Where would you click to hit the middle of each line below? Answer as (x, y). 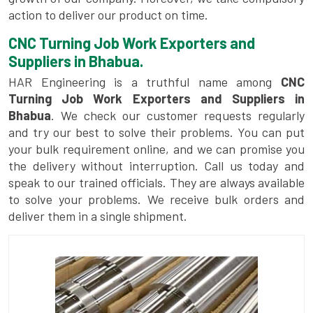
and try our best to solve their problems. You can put (156, 132)
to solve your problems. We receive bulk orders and (156, 199)
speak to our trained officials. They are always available (156, 183)
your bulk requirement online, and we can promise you (156, 149)
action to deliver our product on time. (108, 15)
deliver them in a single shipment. (98, 216)
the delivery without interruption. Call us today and (156, 166)
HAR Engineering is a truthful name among (140, 82)
